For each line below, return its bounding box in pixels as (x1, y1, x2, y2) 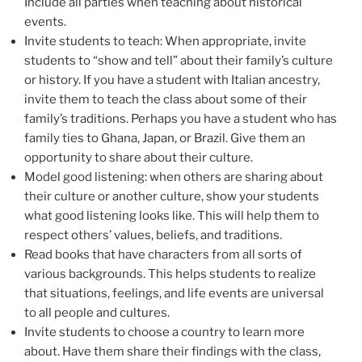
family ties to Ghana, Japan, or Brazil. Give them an (24, 130, 305, 145)
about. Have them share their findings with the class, (24, 343, 321, 359)
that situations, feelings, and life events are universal (24, 285, 324, 301)
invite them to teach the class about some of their (24, 91, 307, 107)
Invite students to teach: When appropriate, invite (24, 33, 306, 48)
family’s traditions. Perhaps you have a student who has (24, 111, 337, 126)
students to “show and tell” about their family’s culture (24, 53, 333, 68)
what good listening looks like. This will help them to (24, 208, 319, 223)
